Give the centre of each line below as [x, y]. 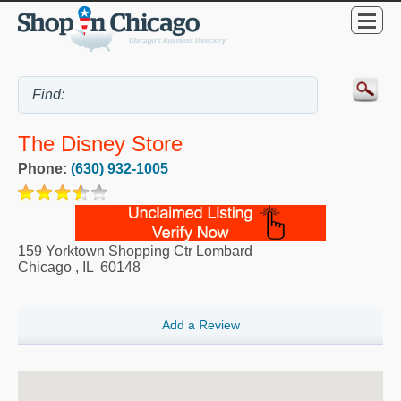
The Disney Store [100, 144]
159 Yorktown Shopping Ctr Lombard [135, 252]
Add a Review [200, 325]
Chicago [45, 268]
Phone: [44, 169]
